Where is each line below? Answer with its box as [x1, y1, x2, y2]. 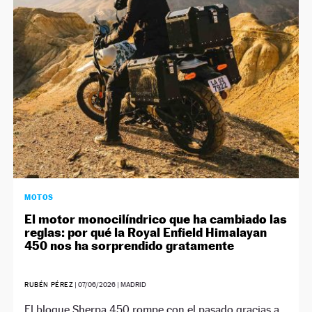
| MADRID [116, 280, 147, 288]
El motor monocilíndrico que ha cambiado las [24, 211, 288, 226]
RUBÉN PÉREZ [24, 280, 74, 288]
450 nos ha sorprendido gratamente [24, 237, 235, 253]
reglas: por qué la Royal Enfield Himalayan [24, 224, 267, 240]
